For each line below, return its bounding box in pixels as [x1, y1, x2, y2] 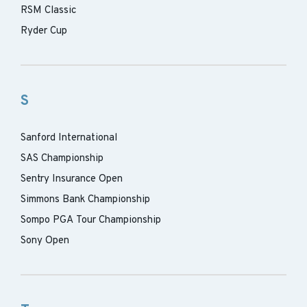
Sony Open [21, 234, 69, 247]
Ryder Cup [21, 25, 67, 38]
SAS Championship [21, 152, 103, 165]
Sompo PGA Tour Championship [21, 214, 161, 227]
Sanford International [21, 132, 117, 145]
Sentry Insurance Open [21, 173, 123, 186]
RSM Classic [21, 4, 76, 17]
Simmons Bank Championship [21, 193, 150, 206]
